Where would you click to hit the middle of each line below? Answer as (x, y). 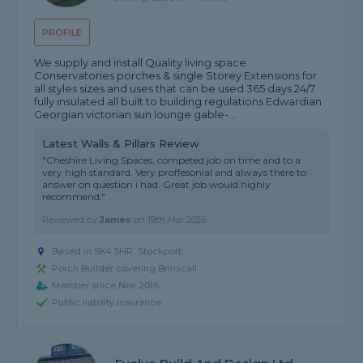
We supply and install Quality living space (141, 63)
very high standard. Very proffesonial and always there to (175, 173)
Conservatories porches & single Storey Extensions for (176, 76)
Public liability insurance (107, 303)
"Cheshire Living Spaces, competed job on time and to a (172, 160)
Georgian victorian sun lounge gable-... (135, 115)
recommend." (74, 197)
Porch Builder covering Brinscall (125, 269)
